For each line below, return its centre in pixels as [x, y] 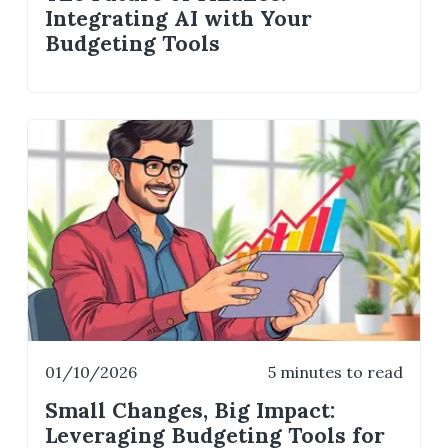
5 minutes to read [335, 371]
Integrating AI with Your [179, 18]
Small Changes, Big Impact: [190, 411]
